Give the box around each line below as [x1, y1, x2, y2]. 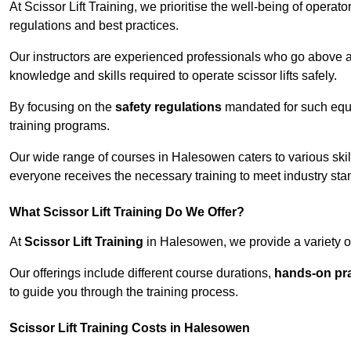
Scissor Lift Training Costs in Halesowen [9, 321, 250, 335]
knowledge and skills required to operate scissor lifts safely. [9, 69, 337, 83]
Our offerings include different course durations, [9, 266, 274, 280]
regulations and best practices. [9, 19, 179, 33]
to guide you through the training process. [9, 285, 238, 299]
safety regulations [115, 100, 222, 114]
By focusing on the [9, 100, 115, 114]
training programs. [9, 119, 110, 133]
